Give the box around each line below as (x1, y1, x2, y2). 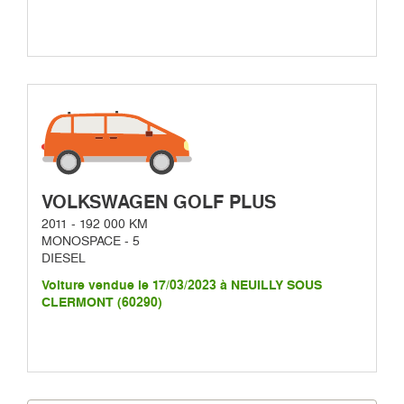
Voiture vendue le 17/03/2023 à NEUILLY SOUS (41, 277, 322, 293)
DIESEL (41, 250, 86, 265)
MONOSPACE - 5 (41, 233, 140, 248)
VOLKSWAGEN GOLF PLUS (41, 190, 276, 213)
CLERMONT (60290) (41, 294, 162, 310)
